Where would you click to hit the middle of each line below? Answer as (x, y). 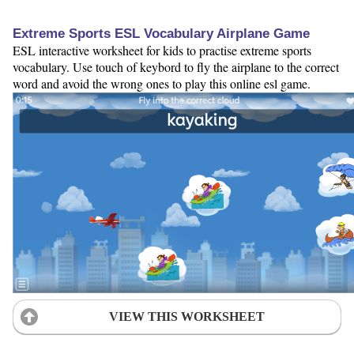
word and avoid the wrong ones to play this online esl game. (162, 83)
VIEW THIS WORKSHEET (186, 316)
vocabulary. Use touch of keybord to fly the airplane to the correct (176, 66)
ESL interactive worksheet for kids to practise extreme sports (162, 50)
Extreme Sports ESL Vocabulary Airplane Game (161, 33)
